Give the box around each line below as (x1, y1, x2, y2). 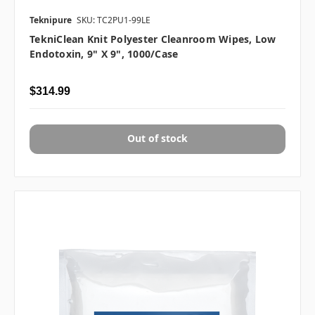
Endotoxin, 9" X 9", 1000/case (30, 47, 179, 61)
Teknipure (30, 14, 72, 27)
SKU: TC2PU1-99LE (77, 14, 150, 27)
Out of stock (127, 131, 188, 146)
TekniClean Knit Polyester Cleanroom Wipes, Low (30, 32, 276, 46)
